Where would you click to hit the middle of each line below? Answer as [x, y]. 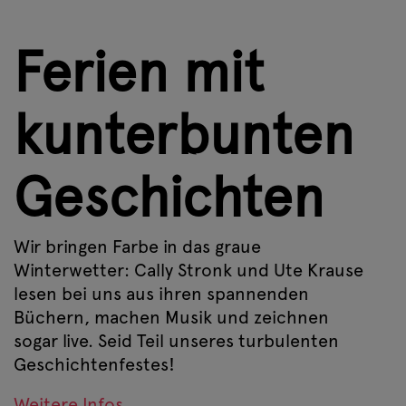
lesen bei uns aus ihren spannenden [161, 293]
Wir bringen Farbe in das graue [137, 246]
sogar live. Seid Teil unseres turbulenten [176, 340]
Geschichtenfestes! [94, 364]
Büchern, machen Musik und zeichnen [171, 317]
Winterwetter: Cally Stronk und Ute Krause [188, 270]
